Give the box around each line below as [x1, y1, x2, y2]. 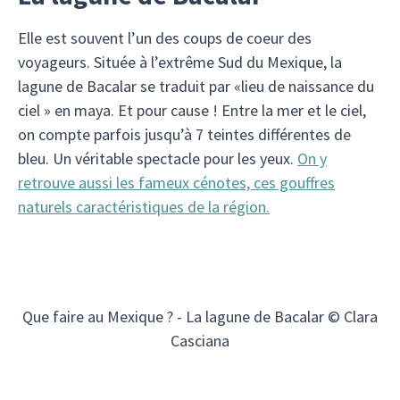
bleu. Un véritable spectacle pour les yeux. [18, 148, 297, 169]
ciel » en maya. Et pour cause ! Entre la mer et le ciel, [18, 100, 366, 121]
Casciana [171, 330, 229, 351]
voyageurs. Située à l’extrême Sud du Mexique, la [18, 52, 342, 72]
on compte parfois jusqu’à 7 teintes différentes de [18, 124, 351, 145]
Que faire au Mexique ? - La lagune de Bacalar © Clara [22, 306, 378, 327]
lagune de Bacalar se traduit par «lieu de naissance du [18, 76, 374, 96]
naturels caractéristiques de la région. [18, 196, 270, 217]
